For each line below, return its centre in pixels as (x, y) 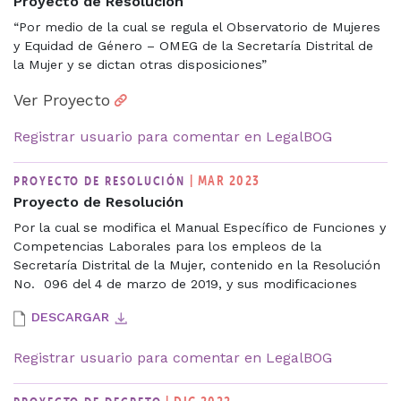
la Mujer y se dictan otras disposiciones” (140, 64)
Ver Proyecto (62, 100)
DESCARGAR (70, 316)
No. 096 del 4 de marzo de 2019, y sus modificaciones (185, 283)
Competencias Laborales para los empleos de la (167, 246)
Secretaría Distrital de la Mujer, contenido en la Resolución (197, 264)
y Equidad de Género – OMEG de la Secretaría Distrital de (193, 45)
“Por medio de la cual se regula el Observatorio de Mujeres (197, 26)
